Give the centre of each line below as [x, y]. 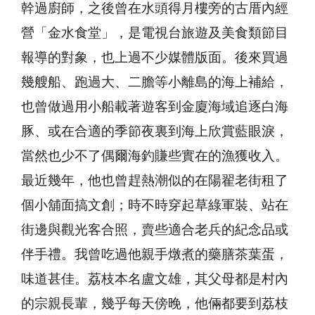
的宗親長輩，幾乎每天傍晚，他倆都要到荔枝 [155, 304]
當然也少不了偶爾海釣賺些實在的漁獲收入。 [155, 156]
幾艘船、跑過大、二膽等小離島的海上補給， [155, 82]
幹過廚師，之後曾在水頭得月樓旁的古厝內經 [155, 8]
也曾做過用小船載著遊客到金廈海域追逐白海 [155, 107]
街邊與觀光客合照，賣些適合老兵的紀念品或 [155, 230]
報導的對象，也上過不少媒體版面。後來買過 [155, 58]
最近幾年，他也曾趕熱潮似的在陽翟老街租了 [155, 181]
